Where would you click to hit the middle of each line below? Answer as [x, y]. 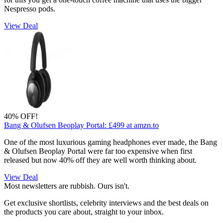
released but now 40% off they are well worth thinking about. [100, 160]
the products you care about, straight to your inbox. [84, 212]
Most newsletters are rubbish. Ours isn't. [67, 186]
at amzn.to [143, 125]
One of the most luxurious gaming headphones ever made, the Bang [111, 142]
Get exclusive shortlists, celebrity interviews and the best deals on [106, 203]
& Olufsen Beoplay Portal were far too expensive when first [98, 151]
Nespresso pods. [30, 8]
